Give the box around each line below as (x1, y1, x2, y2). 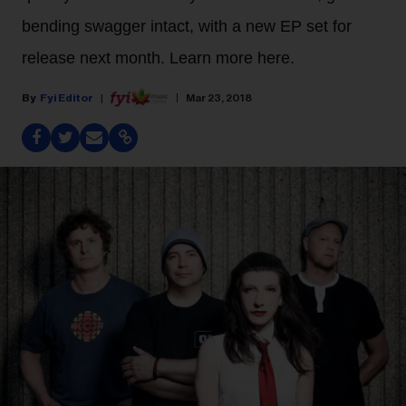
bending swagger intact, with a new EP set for (22, 17, 352, 35)
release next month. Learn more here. (22, 49, 295, 67)
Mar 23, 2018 (186, 92, 252, 103)
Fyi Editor (40, 92, 93, 103)
